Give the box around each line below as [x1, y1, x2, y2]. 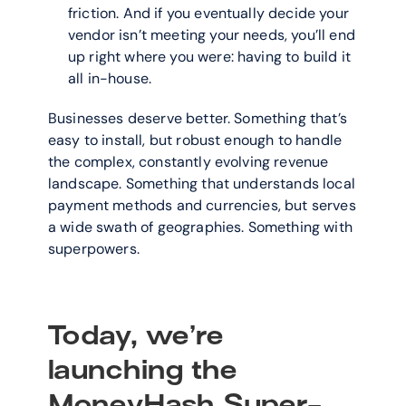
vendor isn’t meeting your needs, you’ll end [68, 25, 355, 44]
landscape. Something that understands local [48, 174, 355, 193]
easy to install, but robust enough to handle [48, 130, 343, 150]
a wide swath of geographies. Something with [48, 217, 353, 237]
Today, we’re [48, 320, 224, 351]
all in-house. [68, 69, 152, 88]
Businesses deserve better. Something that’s [48, 109, 347, 128]
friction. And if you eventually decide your [68, 4, 349, 23]
